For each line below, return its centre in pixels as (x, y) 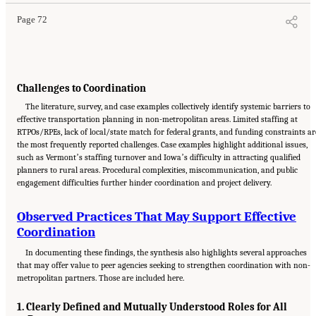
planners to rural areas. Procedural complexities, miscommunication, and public (157, 170)
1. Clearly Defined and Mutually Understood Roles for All (152, 306)
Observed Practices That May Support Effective (157, 216)
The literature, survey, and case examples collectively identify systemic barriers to (168, 106)
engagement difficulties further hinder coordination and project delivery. (144, 182)
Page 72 (32, 19)
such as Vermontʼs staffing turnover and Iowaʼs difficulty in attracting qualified (159, 157)
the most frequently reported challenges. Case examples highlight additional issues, (162, 144)
